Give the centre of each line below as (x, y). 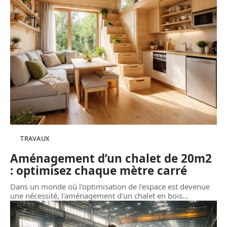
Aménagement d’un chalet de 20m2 (111, 159)
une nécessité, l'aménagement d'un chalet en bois (96, 196)
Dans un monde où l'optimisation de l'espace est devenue (110, 187)
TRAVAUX (35, 139)
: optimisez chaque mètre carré (99, 171)
